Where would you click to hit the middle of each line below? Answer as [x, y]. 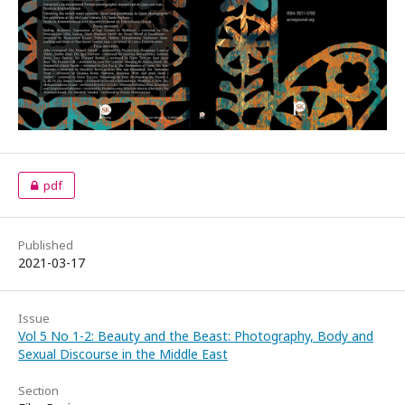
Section [38, 390]
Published [46, 245]
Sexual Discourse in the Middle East [123, 353]
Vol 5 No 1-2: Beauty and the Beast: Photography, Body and [196, 335]
